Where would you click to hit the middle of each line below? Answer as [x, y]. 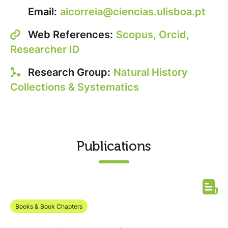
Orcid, [174, 35]
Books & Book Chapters [49, 206]
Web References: [70, 35]
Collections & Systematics [75, 87]
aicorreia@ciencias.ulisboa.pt [133, 12]
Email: [42, 12]
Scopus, [137, 35]
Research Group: [69, 72]
